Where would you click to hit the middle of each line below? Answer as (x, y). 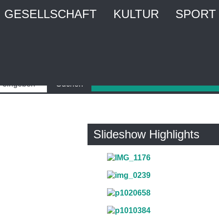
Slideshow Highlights (147, 134)
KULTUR (136, 14)
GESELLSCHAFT (50, 14)
